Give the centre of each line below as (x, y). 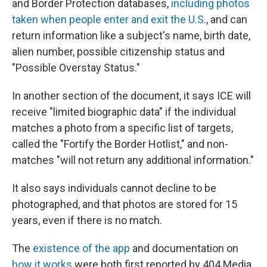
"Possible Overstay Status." (76, 68)
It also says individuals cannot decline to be (114, 188)
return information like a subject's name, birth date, (131, 35)
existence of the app (81, 248)
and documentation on (184, 248)
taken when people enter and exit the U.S (108, 19)
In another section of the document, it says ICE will (131, 96)
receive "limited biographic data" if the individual (124, 112)
